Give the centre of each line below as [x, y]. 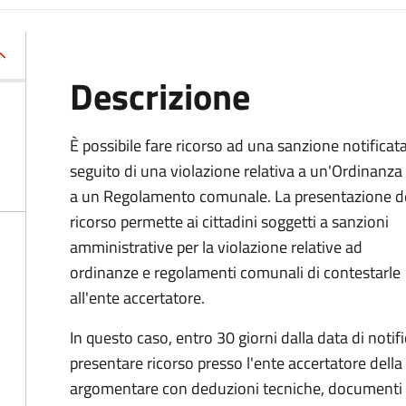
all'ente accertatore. [137, 298]
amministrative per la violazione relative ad [216, 247]
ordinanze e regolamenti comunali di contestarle [235, 272]
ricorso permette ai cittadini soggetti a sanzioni [229, 222]
